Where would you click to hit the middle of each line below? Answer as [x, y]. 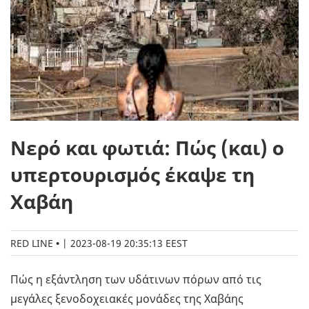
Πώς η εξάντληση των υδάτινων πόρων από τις [136, 280]
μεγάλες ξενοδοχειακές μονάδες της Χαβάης [127, 299]
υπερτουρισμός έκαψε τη [132, 175]
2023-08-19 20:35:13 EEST [129, 243]
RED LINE [32, 243]
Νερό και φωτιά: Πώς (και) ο [147, 148]
